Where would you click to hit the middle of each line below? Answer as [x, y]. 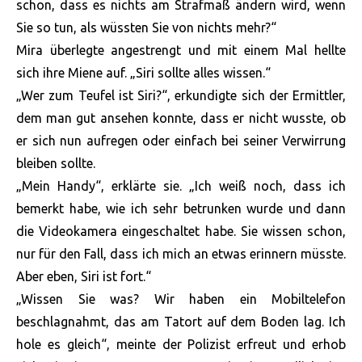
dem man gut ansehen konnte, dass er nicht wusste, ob [181, 118]
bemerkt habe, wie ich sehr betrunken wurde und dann [181, 209]
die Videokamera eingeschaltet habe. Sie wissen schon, [181, 232]
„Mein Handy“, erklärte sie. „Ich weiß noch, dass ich [181, 186]
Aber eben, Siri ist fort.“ [84, 277]
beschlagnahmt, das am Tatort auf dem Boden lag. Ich [181, 322]
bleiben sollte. [56, 164]
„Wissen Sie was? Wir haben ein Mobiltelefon [181, 299]
